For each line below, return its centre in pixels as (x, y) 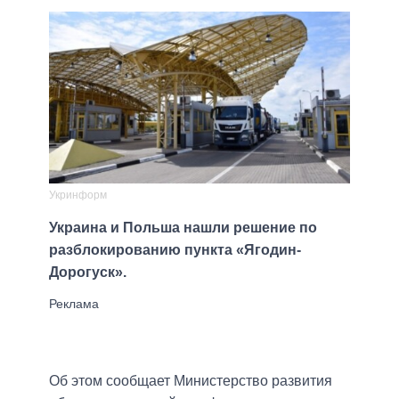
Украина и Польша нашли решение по (183, 227)
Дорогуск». (88, 272)
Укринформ (78, 195)
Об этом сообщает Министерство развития (191, 380)
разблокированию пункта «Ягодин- (175, 249)
